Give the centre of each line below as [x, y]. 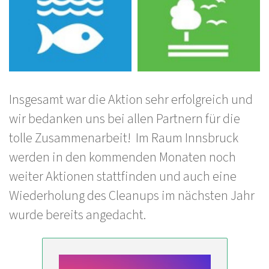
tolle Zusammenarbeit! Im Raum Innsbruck [124, 138]
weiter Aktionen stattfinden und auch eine [123, 177]
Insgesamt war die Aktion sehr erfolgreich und [131, 100]
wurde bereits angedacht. [79, 215]
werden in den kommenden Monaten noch [122, 157]
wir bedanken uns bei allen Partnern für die [125, 119]
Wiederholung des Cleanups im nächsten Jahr [132, 196]
